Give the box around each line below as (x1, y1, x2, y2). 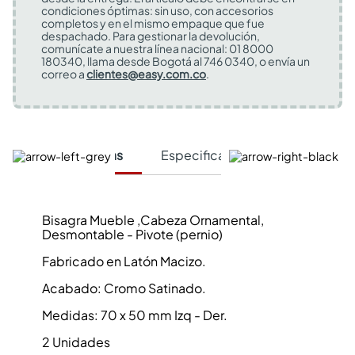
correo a (41, 67, 86, 81)
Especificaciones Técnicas (161, 147, 321, 164)
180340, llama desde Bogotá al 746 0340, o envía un (41, 54, 310, 68)
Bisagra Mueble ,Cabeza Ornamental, (41, 212, 264, 228)
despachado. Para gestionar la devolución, (41, 29, 260, 43)
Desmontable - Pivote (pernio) (41, 226, 223, 242)
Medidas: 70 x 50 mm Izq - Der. (41, 307, 227, 323)
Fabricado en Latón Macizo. (41, 253, 206, 269)
